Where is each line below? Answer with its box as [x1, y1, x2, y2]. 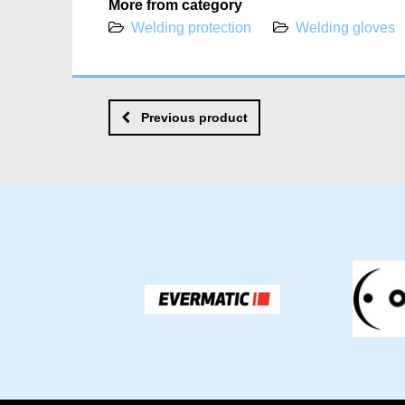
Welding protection [130, 20, 251, 35]
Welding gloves [295, 20, 395, 35]
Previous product [140, 109, 248, 125]
